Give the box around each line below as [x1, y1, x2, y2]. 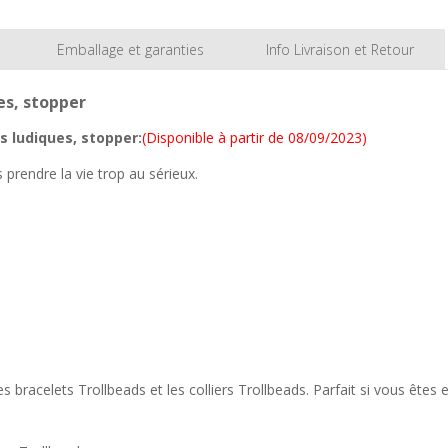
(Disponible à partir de [142, 128, 284, 147]
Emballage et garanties [57, 40, 204, 59]
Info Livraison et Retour [266, 40, 414, 59]
